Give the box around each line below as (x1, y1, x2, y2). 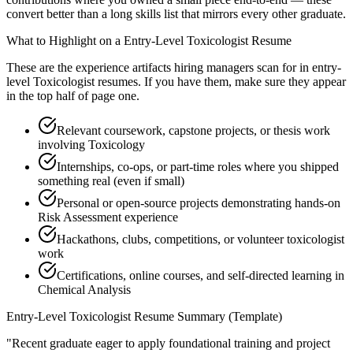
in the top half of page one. (6, 89, 139, 103)
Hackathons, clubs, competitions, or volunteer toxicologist (57, 232, 344, 247)
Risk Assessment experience (38, 210, 178, 225)
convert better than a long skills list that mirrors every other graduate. (6, 7, 346, 21)
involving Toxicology (38, 138, 145, 152)
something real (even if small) (38, 174, 184, 188)
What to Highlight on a (6, 34, 124, 48)
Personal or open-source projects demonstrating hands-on (57, 196, 340, 210)
